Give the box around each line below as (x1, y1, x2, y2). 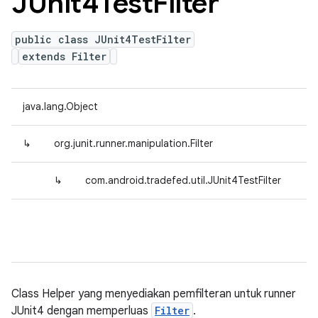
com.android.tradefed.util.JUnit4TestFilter (85, 174, 281, 187)
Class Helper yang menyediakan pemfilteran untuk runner (11, 287, 296, 301)
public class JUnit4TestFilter (15, 33, 191, 46)
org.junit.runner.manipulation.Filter (54, 137, 213, 150)
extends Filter (22, 50, 106, 63)
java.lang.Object (23, 100, 98, 113)
